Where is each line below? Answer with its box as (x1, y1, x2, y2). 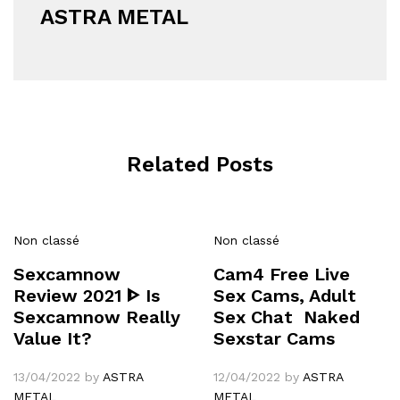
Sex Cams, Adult (213, 284, 356, 306)
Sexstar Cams (213, 327, 335, 349)
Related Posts (127, 151, 273, 177)
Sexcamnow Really (13, 305, 180, 328)
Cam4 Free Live (213, 262, 350, 285)
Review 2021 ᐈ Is (13, 284, 160, 306)
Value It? (13, 327, 92, 349)
